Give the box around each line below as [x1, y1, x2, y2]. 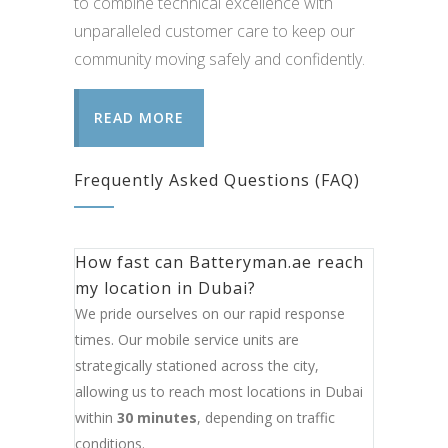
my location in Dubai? [75, 277, 256, 300]
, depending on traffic [197, 408, 335, 428]
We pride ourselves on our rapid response [75, 304, 345, 324]
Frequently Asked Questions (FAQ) [74, 169, 360, 192]
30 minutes [117, 408, 197, 428]
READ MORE [94, 108, 184, 128]
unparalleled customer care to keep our [74, 20, 355, 43]
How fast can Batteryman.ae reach [75, 251, 364, 274]
